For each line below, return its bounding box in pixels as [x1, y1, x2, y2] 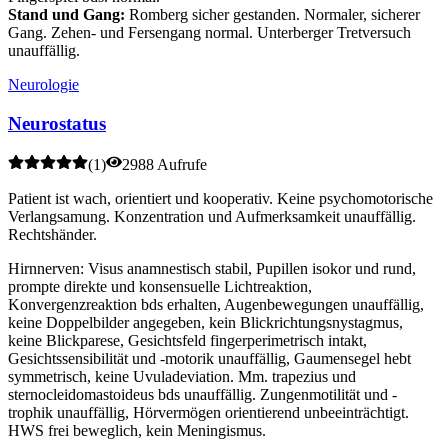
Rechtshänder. [8, 225, 97, 243]
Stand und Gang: [8, 6, 125, 24]
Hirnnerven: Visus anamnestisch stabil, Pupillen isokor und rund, [8, 259, 416, 277]
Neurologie [8, 76, 79, 94]
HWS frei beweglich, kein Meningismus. [8, 421, 266, 439]
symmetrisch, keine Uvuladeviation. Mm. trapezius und [8, 367, 356, 385]
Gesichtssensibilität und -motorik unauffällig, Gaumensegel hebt [8, 349, 411, 367]
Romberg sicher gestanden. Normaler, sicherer [125, 6, 420, 24]
